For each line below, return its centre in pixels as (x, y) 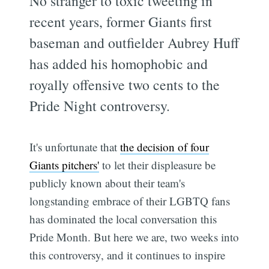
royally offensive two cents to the (125, 84)
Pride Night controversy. (100, 105)
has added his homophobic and (119, 63)
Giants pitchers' (65, 165)
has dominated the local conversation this (123, 219)
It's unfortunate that (75, 147)
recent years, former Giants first (121, 21)
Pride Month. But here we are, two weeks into (134, 237)
